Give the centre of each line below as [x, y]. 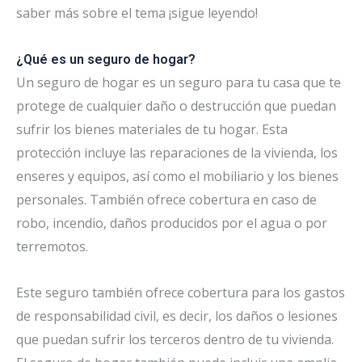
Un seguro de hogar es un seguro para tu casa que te [179, 82]
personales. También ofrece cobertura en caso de [166, 199]
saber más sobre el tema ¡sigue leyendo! [137, 13]
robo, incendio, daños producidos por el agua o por [172, 223]
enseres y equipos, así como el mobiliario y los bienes [177, 176]
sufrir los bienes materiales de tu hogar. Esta [152, 129]
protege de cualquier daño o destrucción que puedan [176, 105]
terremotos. [52, 246]
